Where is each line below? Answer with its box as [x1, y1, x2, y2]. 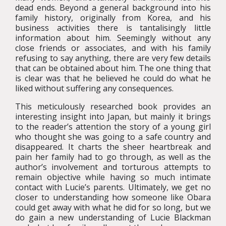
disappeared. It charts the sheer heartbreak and [15, 141, 211, 152]
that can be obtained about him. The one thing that [15, 63, 211, 74]
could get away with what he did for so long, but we [15, 202, 211, 213]
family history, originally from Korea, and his [15, 12, 211, 23]
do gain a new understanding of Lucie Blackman [15, 212, 211, 223]
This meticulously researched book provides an [15, 101, 211, 112]
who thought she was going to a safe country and [15, 131, 211, 142]
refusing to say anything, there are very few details [15, 52, 211, 64]
